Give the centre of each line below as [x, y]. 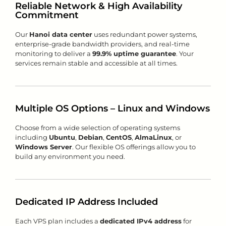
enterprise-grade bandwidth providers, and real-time [102, 44]
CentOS [119, 137]
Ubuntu [62, 137]
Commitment [47, 15]
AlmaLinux [153, 137]
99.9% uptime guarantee [134, 53]
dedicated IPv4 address [141, 221]
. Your [185, 53]
